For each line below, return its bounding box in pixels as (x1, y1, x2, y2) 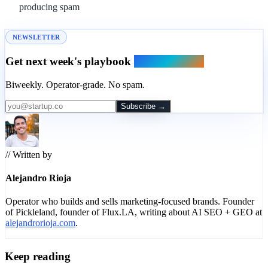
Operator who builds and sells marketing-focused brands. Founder (5, 196, 254, 207)
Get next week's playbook (5, 55, 134, 68)
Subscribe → (121, 101, 166, 111)
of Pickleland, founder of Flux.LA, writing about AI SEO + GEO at (5, 207, 262, 218)
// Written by (5, 149, 52, 160)
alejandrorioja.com (5, 218, 75, 229)
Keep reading (5, 250, 71, 263)
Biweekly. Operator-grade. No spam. (5, 79, 145, 90)
